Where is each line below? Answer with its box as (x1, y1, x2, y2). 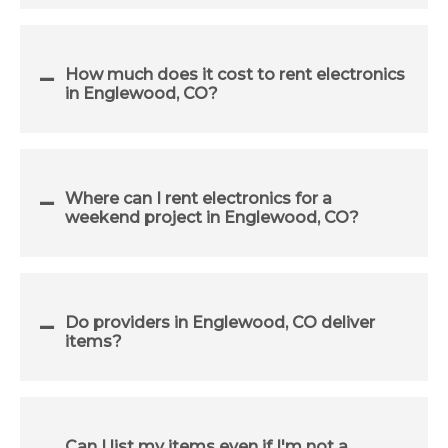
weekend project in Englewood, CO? (65, 207, 359, 227)
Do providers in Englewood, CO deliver (65, 312, 375, 332)
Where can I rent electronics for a (65, 188, 332, 208)
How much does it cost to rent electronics (65, 64, 405, 84)
